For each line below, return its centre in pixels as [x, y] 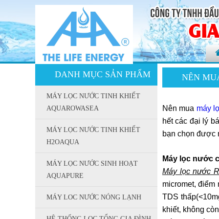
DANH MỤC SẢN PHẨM [103, 74]
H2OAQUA [63, 142]
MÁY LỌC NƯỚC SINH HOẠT [92, 164]
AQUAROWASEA [73, 108]
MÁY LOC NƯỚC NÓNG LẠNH [94, 197]
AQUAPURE [65, 176]
